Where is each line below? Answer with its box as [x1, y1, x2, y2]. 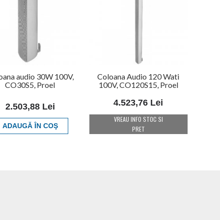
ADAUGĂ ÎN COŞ [2, 121, 58, 130]
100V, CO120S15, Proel [98, 80, 178, 89]
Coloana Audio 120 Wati [97, 71, 179, 81]
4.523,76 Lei [113, 97, 164, 108]
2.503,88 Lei [5, 101, 55, 111]
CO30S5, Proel [5, 80, 55, 89]
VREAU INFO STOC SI [113, 114, 163, 123]
